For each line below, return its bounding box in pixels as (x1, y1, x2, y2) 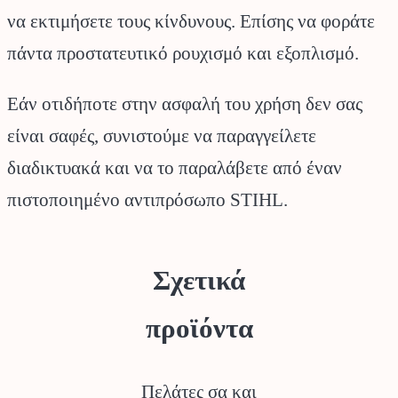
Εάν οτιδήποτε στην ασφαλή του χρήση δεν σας (7, 93, 362, 114)
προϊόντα (145, 313, 253, 345)
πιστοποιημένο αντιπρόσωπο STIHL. (7, 189, 288, 210)
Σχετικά (153, 265, 245, 297)
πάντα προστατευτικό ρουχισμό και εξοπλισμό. (7, 44, 359, 63)
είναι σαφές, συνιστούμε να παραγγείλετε (7, 125, 316, 146)
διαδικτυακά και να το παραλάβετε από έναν (7, 157, 342, 178)
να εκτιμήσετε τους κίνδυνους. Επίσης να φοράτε (7, 12, 375, 31)
